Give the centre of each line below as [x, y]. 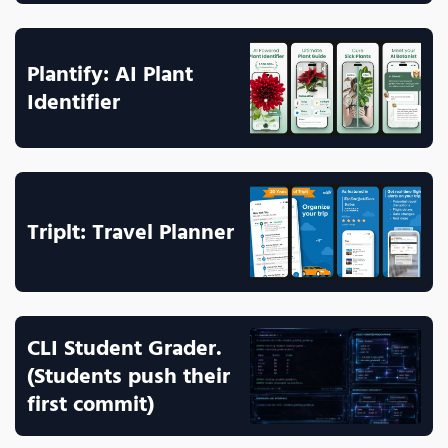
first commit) [90, 404]
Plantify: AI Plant [110, 74]
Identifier [73, 102]
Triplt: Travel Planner [130, 232]
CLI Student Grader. [124, 348]
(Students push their [128, 376]
